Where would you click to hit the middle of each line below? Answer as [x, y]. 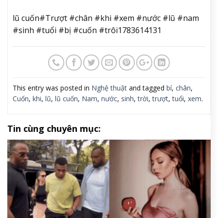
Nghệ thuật [109, 88]
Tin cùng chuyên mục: [54, 128]
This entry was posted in [52, 88]
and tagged [147, 88]
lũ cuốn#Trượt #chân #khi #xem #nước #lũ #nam [106, 18]
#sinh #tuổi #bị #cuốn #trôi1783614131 [87, 30]
